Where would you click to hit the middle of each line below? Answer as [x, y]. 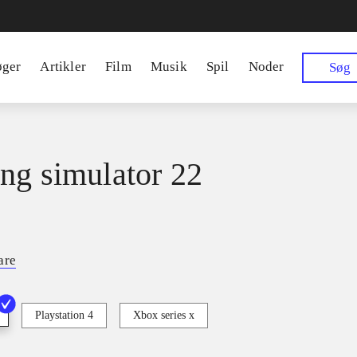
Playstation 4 [64, 316]
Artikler [63, 67]
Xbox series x [164, 316]
